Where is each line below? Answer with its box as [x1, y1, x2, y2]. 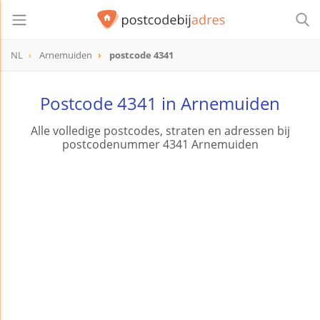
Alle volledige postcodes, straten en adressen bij [30, 123, 290, 139]
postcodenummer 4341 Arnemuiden [61, 136, 259, 153]
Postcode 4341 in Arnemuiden [40, 91, 280, 116]
